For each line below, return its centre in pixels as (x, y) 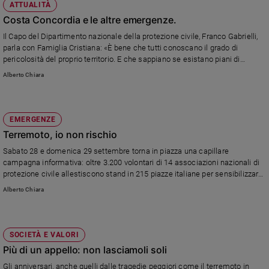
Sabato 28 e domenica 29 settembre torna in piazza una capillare (116, 151)
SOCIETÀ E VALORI (44, 234)
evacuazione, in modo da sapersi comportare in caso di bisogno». (116, 71)
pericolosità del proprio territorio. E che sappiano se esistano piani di (121, 59)
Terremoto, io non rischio (60, 135)
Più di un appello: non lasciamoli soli (85, 249)
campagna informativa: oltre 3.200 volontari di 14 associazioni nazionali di (131, 163)
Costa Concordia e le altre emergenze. (89, 20)
